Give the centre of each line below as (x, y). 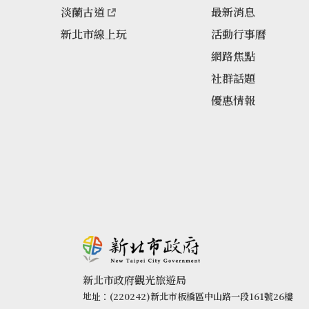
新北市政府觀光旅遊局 (134, 280)
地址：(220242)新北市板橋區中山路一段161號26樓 (188, 296)
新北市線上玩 (94, 34)
